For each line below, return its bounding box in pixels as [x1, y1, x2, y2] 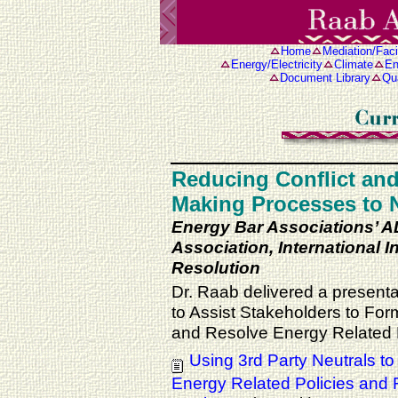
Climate [333, 58, 373, 71]
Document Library [280, 71, 370, 84]
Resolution [171, 258, 260, 277]
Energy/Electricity [230, 58, 322, 71]
